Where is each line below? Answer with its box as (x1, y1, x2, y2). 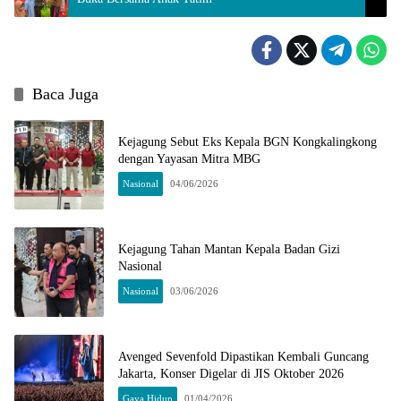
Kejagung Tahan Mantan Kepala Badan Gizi (118, 243, 340, 257)
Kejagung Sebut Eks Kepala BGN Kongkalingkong (118, 135, 377, 149)
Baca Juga (32, 85, 98, 104)
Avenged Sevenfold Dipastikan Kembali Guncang (118, 350, 369, 364)
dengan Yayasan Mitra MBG (118, 152, 260, 166)
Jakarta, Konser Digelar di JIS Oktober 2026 (118, 367, 344, 381)
